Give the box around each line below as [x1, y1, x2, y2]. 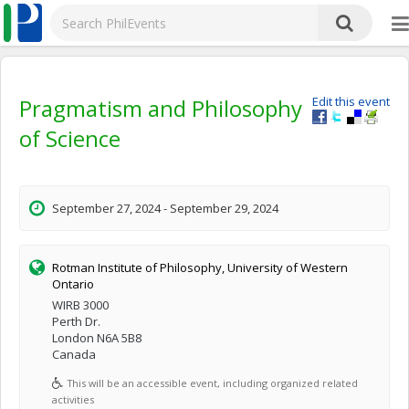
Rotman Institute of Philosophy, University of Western [52, 259, 348, 276]
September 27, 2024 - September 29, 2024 [52, 200, 278, 216]
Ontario [52, 276, 94, 292]
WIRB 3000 [52, 297, 109, 313]
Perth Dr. [52, 313, 100, 330]
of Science [19, 123, 121, 153]
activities [52, 393, 94, 406]
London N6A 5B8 [52, 330, 142, 346]
